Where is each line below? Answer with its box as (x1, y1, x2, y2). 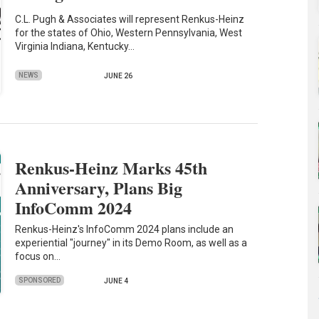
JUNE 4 (104, 277, 129, 285)
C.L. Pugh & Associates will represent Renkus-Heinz (15, 14, 245, 26)
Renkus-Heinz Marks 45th (15, 155, 208, 180)
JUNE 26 (104, 72, 133, 80)
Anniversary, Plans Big (15, 174, 183, 200)
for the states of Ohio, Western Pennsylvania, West (15, 27, 243, 39)
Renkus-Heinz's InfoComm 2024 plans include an (15, 224, 234, 236)
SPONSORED (19, 276, 61, 284)
